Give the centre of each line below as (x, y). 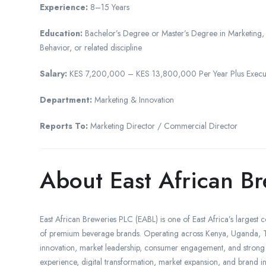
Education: (61, 33)
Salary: (53, 73)
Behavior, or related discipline (91, 47)
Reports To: (64, 126)
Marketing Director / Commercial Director (163, 126)
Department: (66, 99)
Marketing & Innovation (133, 99)
